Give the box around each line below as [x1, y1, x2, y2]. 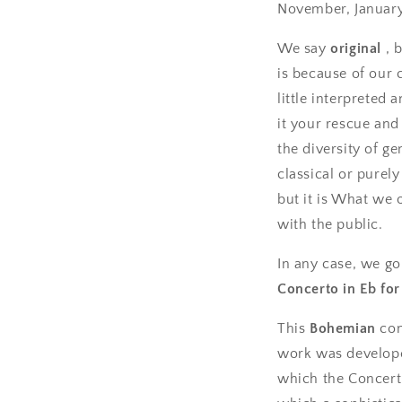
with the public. [277, 216, 383, 232]
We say [277, 40, 331, 57]
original [330, 40, 382, 57]
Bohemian [310, 320, 376, 336]
